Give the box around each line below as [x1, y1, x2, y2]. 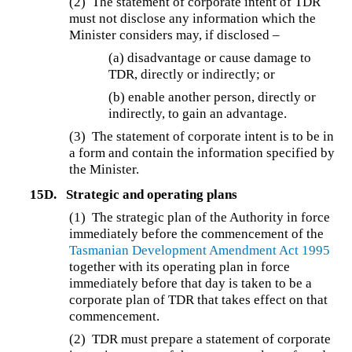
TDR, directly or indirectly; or [108, 67, 276, 82]
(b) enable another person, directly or [108, 90, 317, 105]
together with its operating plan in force [69, 258, 291, 274]
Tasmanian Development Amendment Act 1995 [69, 242, 331, 258]
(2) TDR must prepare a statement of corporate [69, 331, 332, 346]
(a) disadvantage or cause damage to [108, 50, 312, 66]
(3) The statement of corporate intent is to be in [69, 129, 335, 145]
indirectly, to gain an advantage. [108, 106, 288, 122]
